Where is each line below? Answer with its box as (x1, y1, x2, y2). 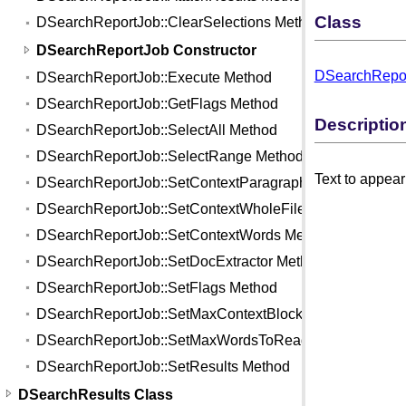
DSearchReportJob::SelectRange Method (36, 149, 304, 165)
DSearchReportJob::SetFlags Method (36, 280, 278, 296)
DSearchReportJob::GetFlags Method (36, 96, 279, 112)
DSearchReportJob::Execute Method (36, 70, 273, 86)
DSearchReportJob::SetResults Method (36, 359, 291, 375)
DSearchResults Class (18, 386, 174, 402)
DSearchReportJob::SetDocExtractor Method (36, 254, 325, 270)
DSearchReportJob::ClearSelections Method (36, 14, 324, 31)
